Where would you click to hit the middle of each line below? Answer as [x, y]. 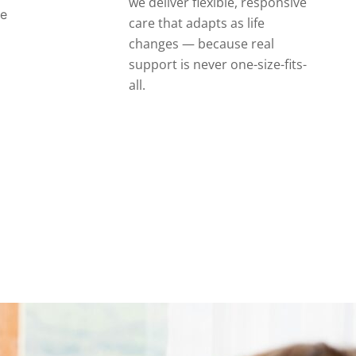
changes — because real [201, 43]
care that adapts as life [196, 23]
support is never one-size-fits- [217, 64]
